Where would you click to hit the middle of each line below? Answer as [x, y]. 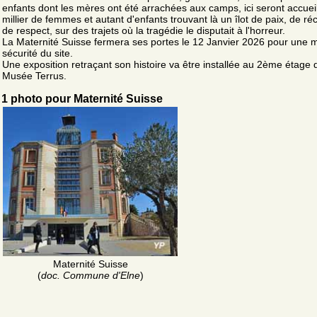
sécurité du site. [38, 53]
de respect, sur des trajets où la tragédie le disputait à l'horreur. [144, 30]
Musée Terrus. [34, 75]
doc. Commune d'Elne [90, 276]
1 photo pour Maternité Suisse [82, 98]
